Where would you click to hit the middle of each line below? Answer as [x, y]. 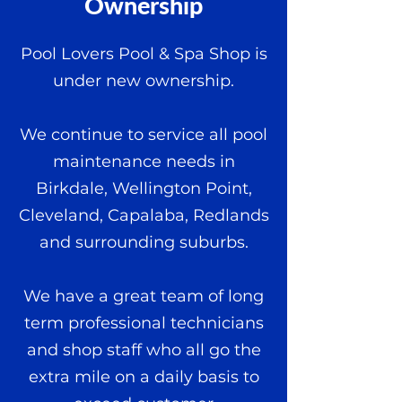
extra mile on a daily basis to [144, 377]
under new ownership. [144, 81]
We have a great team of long [144, 296]
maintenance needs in [144, 162]
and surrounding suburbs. [144, 242]
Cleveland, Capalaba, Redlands [144, 215]
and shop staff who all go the [144, 350]
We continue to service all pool [144, 135]
